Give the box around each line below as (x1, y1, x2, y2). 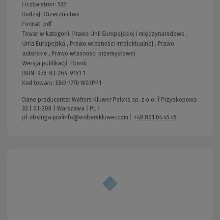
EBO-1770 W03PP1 (55, 79, 101, 86)
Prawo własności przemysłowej (52, 50, 135, 57)
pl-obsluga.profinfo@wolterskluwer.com (22, 113, 128, 121)
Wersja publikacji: (22, 59, 70, 67)
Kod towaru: (22, 79, 55, 86)
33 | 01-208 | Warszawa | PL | (22, 105, 100, 112)
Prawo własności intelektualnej (70, 40, 153, 47)
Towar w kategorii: (22, 30, 72, 37)
